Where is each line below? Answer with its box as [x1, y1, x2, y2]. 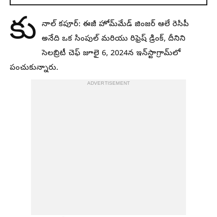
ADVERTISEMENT [87, 80, 130, 87]
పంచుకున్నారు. [10, 63, 58, 74]
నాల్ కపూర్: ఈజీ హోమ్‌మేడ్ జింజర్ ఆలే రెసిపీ [42, 19, 189, 30]
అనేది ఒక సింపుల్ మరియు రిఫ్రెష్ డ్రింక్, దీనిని [42, 34, 186, 45]
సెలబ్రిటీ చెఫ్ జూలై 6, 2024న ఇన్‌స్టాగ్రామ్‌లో [42, 48, 181, 59]
